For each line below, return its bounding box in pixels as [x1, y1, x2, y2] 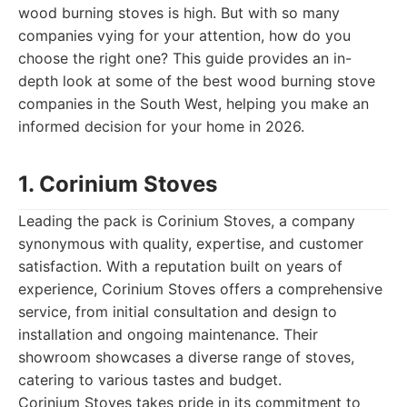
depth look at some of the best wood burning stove [18, 72, 375, 90]
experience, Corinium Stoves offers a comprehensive [18, 280, 382, 298]
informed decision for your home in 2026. [18, 117, 304, 135]
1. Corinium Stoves [18, 171, 217, 197]
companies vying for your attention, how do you [18, 26, 351, 45]
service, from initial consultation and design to [18, 303, 337, 321]
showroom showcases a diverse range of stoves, [18, 348, 354, 366]
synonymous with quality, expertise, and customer [18, 234, 363, 253]
